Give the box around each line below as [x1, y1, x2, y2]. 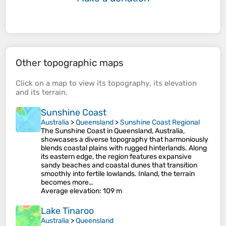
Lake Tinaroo [41, 205, 94, 217]
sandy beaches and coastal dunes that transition [41, 161, 197, 170]
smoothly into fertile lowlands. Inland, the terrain [41, 169, 195, 179]
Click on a [16, 79, 52, 88]
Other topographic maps [16, 57, 124, 69]
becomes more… [41, 178, 93, 187]
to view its [67, 79, 108, 88]
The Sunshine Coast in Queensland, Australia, [41, 127, 185, 136]
